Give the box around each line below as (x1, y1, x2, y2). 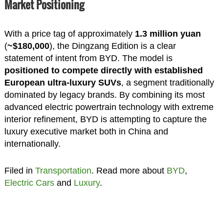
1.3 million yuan (134, 28, 201, 39)
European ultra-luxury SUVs (4, 77, 121, 88)
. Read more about (91, 165, 167, 175)
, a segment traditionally (121, 77, 214, 88)
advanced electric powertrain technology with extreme (4, 102, 214, 112)
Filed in (4, 165, 35, 175)
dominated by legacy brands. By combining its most (4, 89, 205, 100)
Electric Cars (4, 177, 54, 188)
